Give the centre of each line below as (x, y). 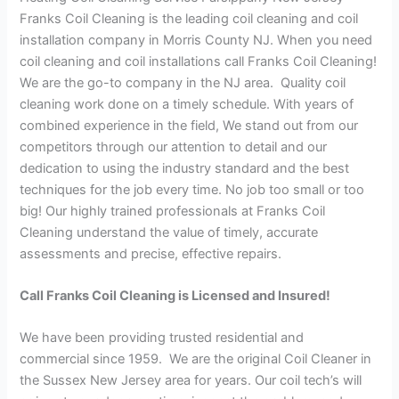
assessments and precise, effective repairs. (151, 253)
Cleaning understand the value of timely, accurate (169, 232)
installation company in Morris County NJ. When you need (196, 40)
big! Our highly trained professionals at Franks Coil (173, 211)
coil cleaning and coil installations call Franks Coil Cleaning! (199, 61)
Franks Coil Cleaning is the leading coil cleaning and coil (189, 18)
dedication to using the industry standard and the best (185, 168)
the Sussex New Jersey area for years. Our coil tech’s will (191, 381)
